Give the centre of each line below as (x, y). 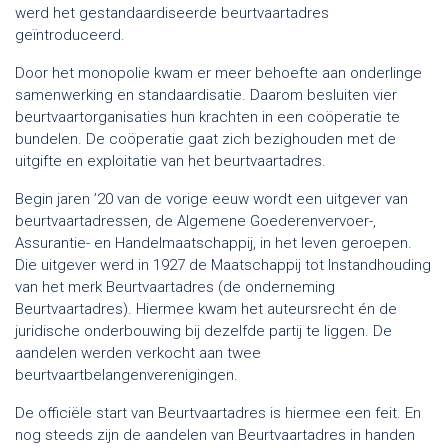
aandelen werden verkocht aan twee (138, 352)
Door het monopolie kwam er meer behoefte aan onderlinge (218, 72)
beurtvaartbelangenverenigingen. (126, 374)
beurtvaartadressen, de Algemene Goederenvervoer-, (195, 220)
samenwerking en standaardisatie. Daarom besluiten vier (206, 94)
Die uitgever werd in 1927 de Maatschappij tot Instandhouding (223, 264)
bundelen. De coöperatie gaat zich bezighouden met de (205, 138)
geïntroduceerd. (70, 34)
